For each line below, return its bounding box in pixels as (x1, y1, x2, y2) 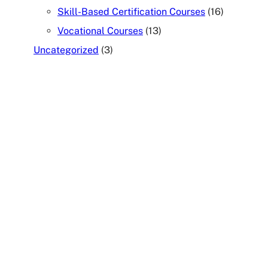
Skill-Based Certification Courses (57, 6, 205, 18)
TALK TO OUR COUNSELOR (54, 133, 214, 147)
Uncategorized (33, 44, 99, 56)
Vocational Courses (57, 25, 143, 37)
